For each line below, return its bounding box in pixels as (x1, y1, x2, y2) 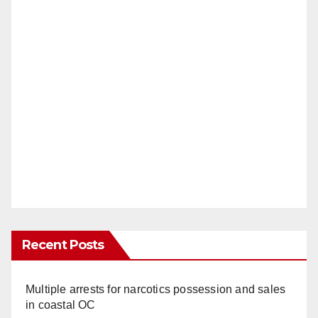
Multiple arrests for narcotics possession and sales (26, 283, 286, 296)
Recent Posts (22, 237, 104, 253)
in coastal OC (26, 299, 96, 312)
